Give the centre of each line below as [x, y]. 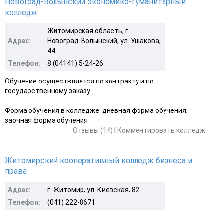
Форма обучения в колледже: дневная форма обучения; [96, 110]
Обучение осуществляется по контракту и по [79, 81]
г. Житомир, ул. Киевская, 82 [93, 189]
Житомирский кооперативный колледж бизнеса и [98, 160]
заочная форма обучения [46, 120]
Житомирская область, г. [88, 31]
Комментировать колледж [161, 130]
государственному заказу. [48, 91]
